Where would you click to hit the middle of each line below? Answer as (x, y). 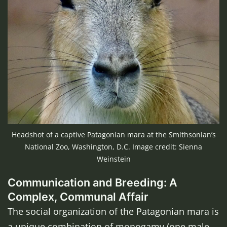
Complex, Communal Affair (78, 197)
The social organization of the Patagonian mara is (113, 212)
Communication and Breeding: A (92, 183)
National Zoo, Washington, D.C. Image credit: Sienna (113, 147)
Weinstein (113, 159)
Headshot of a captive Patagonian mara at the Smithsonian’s (113, 135)
